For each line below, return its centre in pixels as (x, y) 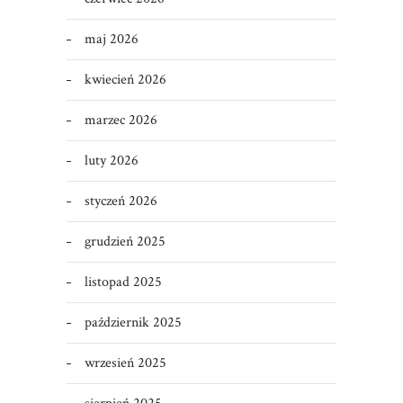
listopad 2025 (123, 282)
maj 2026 (111, 40)
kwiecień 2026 (125, 80)
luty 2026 (111, 161)
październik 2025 (133, 323)
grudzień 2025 (125, 242)
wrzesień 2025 (125, 363)
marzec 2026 (121, 121)
